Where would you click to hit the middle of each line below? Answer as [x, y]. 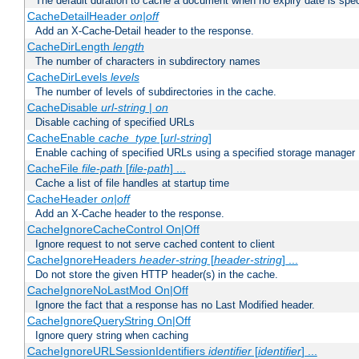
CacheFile [54, 169]
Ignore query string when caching [112, 336]
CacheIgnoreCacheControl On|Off [113, 230]
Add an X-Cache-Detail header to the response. [145, 31]
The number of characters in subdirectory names [148, 62]
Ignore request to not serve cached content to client [155, 244]
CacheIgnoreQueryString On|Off [109, 321]
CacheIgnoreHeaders [83, 260]
